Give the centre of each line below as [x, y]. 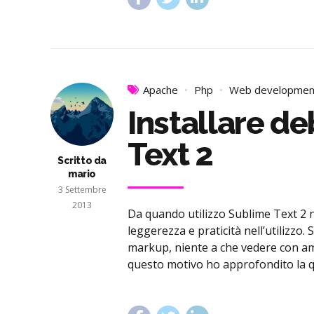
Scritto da [82, 161]
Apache [161, 90]
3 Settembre [82, 190]
